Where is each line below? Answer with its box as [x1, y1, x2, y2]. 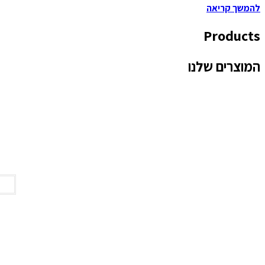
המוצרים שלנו [188, 56, 260, 76]
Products [203, 25, 260, 45]
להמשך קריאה [206, 1, 260, 14]
